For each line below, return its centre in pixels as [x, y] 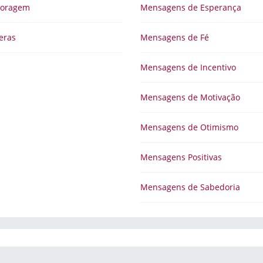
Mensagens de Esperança [191, 7]
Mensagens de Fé [175, 37]
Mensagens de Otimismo [189, 127]
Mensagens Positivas [181, 157]
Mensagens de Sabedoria [190, 187]
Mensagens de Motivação [190, 97]
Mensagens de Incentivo [188, 67]
